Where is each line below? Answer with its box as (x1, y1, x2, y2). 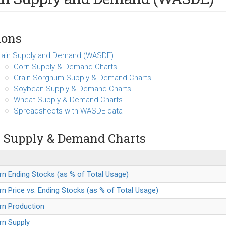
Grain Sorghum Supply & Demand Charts (13, 73, 151, 82)
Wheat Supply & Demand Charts (13, 95, 123, 104)
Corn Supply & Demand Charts (13, 62, 117, 71)
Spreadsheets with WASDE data (13, 106, 123, 116)
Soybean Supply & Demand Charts (13, 84, 131, 93)
